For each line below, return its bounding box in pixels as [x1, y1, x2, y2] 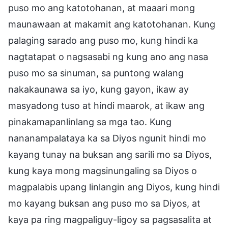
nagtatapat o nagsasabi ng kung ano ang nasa [8, 51, 208, 62]
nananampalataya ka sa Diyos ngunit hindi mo [8, 132, 206, 144]
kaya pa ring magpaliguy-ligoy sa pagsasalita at [8, 214, 212, 225]
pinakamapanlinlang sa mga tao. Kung [8, 116, 172, 127]
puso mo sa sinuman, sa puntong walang [8, 67, 184, 78]
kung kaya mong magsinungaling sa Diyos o [8, 165, 197, 176]
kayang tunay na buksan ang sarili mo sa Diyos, [8, 149, 212, 160]
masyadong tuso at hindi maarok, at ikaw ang [8, 100, 205, 111]
